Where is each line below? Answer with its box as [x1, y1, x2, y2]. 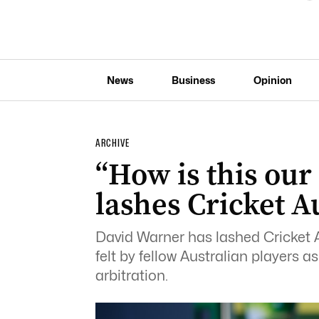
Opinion [253, 73, 292, 86]
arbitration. [95, 267, 168, 284]
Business [171, 73, 215, 86]
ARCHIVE [95, 137, 130, 150]
